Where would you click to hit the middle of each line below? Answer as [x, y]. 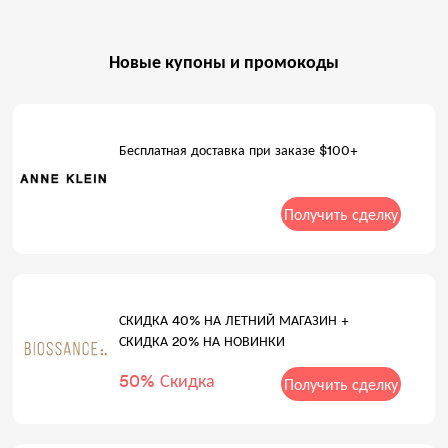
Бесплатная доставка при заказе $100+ [239, 149]
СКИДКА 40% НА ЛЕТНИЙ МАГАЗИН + [234, 319]
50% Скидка [167, 380]
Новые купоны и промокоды [224, 60]
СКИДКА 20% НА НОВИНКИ [202, 340]
